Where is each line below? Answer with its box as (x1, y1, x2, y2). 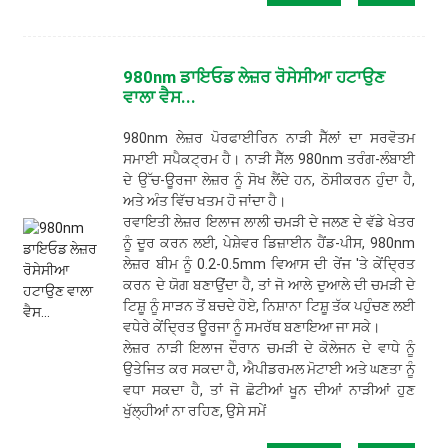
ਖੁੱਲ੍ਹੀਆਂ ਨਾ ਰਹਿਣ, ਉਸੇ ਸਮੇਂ (123, 402, 267, 419)
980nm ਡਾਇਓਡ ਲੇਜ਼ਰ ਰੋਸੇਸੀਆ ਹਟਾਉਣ (123, 66, 386, 87)
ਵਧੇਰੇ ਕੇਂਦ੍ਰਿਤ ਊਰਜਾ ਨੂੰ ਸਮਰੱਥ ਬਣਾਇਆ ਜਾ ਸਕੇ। (123, 318, 381, 335)
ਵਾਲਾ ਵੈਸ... (123, 86, 197, 107)
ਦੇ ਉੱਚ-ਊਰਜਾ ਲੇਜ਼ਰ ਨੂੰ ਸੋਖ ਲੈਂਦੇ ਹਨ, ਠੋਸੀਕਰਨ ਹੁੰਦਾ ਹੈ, (123, 171, 416, 188)
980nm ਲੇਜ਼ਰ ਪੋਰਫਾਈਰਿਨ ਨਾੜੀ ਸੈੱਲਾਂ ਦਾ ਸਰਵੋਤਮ (123, 129, 416, 146)
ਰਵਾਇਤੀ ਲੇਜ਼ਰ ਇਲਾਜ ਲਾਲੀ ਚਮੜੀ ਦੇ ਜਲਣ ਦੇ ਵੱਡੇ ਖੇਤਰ (123, 213, 416, 230)
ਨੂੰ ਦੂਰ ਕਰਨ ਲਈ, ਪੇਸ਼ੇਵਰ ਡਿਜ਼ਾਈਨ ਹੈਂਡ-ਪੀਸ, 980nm (123, 234, 416, 251)
